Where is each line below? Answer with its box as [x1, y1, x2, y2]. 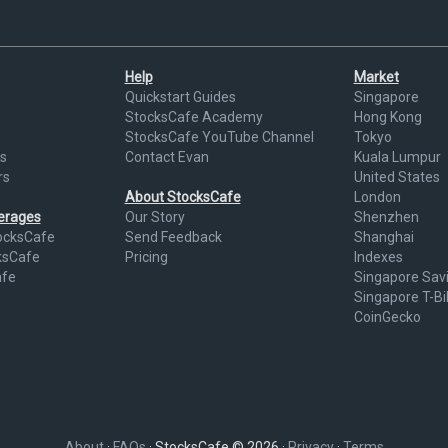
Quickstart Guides [124, 89, 236, 106]
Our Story [124, 209, 185, 226]
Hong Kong [353, 109, 422, 126]
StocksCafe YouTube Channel [124, 129, 314, 146]
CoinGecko [353, 309, 421, 326]
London [353, 189, 401, 206]
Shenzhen [353, 209, 419, 226]
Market [353, 69, 399, 86]
